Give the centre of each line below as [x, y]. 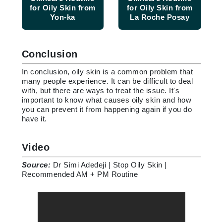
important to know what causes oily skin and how [106, 100]
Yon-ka [62, 17]
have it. [34, 119]
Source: [37, 165]
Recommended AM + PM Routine [80, 174]
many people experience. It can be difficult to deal [107, 81]
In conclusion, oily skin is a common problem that [107, 72]
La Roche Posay [160, 17]
